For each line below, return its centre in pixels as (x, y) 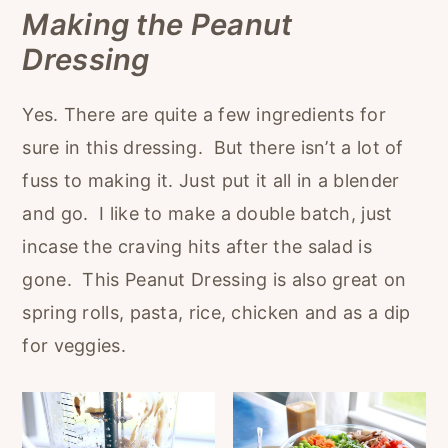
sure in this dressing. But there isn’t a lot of (213, 147)
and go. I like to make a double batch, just (207, 213)
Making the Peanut (157, 24)
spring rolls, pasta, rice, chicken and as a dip (216, 312)
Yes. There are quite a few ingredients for (204, 114)
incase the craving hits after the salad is (197, 246)
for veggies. (79, 345)
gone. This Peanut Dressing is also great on (214, 279)
